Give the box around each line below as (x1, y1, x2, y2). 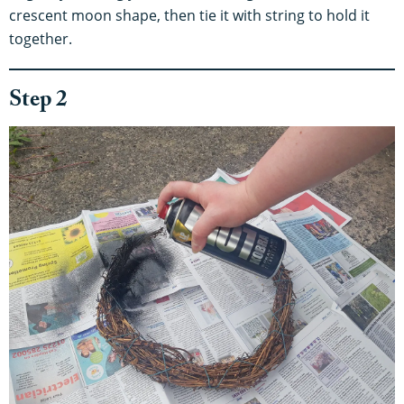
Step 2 (9, 83, 68, 123)
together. (9, 29, 72, 50)
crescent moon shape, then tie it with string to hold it (9, 5, 370, 26)
